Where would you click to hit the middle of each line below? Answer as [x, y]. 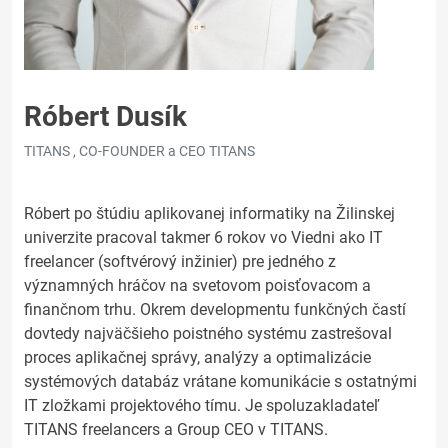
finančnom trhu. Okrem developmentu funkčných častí [215, 309]
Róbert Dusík [105, 116]
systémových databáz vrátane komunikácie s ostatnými [220, 381]
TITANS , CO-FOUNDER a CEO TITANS [139, 151]
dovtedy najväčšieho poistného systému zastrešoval [208, 333]
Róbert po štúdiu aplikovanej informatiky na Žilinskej [209, 213]
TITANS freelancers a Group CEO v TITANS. [176, 429]
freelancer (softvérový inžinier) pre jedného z [180, 261]
